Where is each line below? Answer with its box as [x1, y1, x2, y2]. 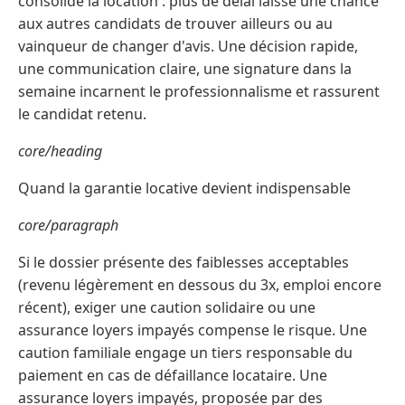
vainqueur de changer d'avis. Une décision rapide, [18, 36, 358, 57]
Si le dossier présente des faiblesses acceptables [18, 252, 349, 273]
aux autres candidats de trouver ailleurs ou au [18, 14, 333, 34]
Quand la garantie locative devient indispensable [18, 178, 351, 199]
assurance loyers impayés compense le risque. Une [18, 320, 367, 341]
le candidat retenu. [18, 104, 146, 125]
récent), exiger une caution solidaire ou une [18, 297, 316, 318]
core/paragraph [18, 215, 118, 236]
